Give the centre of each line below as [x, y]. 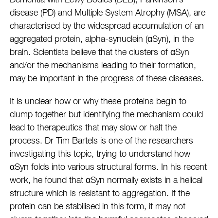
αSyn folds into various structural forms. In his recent [108, 167]
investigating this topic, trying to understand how [100, 154]
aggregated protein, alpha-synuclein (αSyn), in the [102, 39]
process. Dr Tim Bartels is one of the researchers [101, 141]
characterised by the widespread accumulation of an [107, 26]
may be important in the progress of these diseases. [107, 79]
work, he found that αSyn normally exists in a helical [106, 181]
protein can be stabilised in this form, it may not [98, 207]
